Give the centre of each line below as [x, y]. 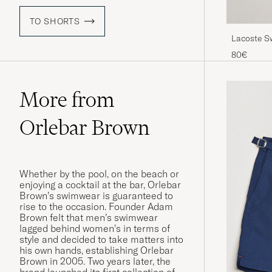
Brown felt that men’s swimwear [89, 218]
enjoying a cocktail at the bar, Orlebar [100, 185]
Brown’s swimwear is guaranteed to [96, 196]
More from [67, 100]
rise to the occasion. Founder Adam [96, 207]
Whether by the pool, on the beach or [99, 174]
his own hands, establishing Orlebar [97, 250]
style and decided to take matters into [101, 240]
